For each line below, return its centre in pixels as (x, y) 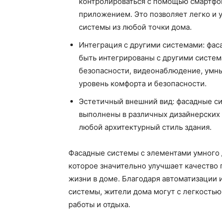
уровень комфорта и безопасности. (143, 83)
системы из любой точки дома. (135, 27)
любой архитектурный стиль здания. (145, 127)
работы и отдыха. (99, 204)
